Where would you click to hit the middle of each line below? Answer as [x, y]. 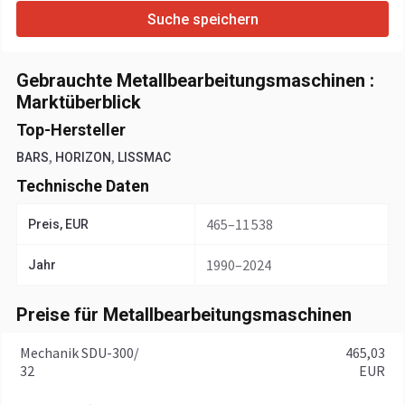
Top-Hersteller [71, 130]
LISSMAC [144, 157]
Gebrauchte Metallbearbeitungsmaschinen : [195, 80]
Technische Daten [83, 186]
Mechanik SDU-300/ [80, 353]
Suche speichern [202, 19]
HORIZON [83, 157]
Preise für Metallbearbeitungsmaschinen [184, 315]
